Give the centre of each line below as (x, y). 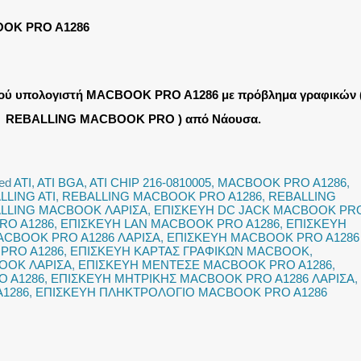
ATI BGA (60, 183)
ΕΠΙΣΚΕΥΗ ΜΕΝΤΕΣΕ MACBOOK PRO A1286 (205, 265)
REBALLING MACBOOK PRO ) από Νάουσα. (133, 119)
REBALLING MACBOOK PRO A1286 (162, 196)
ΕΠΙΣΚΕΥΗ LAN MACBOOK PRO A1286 (170, 224)
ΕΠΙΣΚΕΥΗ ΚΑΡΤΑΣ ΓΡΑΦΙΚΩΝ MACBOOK (190, 251)
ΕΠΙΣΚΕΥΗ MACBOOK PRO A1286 (263, 237)
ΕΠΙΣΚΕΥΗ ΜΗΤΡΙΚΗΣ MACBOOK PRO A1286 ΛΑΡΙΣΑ (203, 278)
